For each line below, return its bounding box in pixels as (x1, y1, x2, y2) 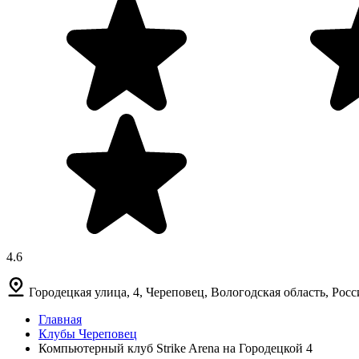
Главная (38, 312, 82, 326)
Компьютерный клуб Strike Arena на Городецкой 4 (38, 341, 313, 355)
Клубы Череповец (38, 326, 137, 341)
